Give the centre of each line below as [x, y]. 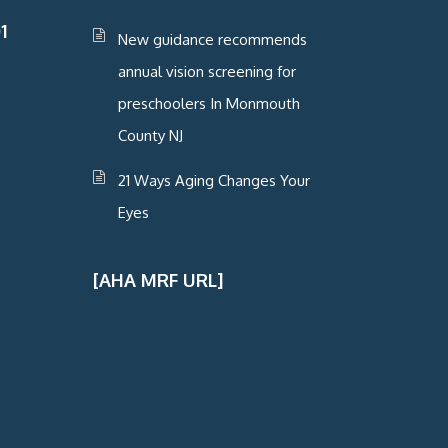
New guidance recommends [212, 40]
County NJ [150, 136]
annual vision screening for [206, 72]
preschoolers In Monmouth [208, 104]
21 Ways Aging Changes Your [213, 181]
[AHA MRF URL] [157, 280]
